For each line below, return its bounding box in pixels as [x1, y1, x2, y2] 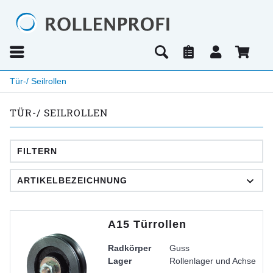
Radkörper [108, 243, 152, 253]
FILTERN [17, 146, 57, 156]
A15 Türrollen [108, 218, 187, 231]
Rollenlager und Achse [169, 256, 257, 266]
